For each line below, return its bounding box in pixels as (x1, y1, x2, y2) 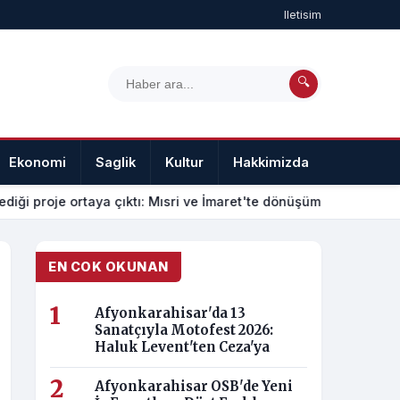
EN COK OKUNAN (48, 259, 169, 274)
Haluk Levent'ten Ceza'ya (95, 339, 270, 355)
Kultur (165, 154, 204, 171)
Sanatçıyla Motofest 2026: (95, 322, 273, 338)
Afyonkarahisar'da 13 (95, 305, 246, 321)
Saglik (96, 154, 136, 171)
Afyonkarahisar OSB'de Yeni (95, 379, 293, 395)
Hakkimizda (233, 154, 309, 171)
